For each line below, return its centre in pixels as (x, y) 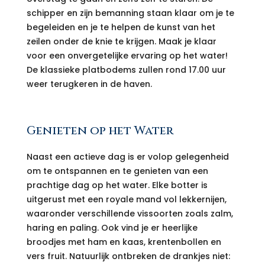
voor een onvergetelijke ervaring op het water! (127, 56)
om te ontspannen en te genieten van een (117, 171)
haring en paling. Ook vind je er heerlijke (112, 228)
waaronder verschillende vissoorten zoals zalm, (130, 214)
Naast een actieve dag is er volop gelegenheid (127, 157)
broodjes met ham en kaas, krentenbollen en (124, 242)
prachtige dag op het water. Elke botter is (117, 185)
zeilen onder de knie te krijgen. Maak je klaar (121, 42)
